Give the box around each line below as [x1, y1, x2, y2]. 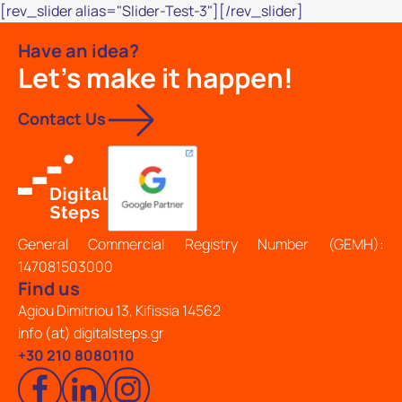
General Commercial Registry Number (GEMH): [18, 234, 384, 254]
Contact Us [18, 108, 106, 129]
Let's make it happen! [18, 59, 293, 96]
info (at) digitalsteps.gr [18, 323, 164, 343]
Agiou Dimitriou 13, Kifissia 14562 [18, 301, 221, 320]
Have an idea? [18, 39, 139, 63]
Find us [18, 276, 80, 301]
